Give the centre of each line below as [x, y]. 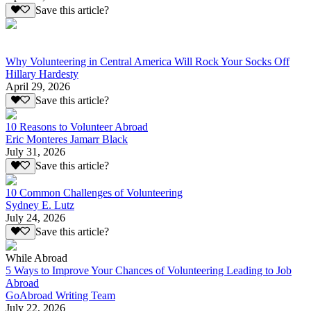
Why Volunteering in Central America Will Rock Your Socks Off [148, 61]
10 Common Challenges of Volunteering [94, 192]
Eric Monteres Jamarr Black [67, 140]
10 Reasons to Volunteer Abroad [77, 127]
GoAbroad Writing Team [60, 295]
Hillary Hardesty [42, 74]
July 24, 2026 [35, 217]
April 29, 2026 [38, 86]
